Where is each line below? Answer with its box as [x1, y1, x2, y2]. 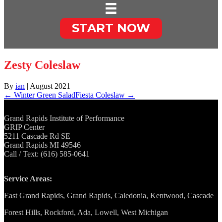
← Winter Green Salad [4, 91, 75, 100]
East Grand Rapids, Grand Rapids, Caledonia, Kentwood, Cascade [4, 191, 214, 200]
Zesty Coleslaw [4, 58, 80, 72]
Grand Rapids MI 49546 [4, 141, 81, 150]
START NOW [72, 21, 150, 36]
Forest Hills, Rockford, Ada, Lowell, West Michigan [4, 208, 168, 217]
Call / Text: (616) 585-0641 [4, 150, 90, 159]
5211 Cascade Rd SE [4, 132, 70, 141]
